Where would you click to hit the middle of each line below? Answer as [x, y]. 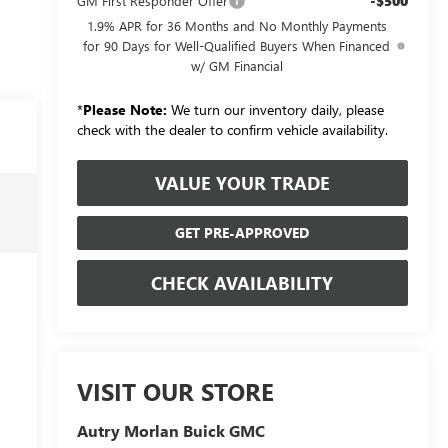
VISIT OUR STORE [175, 391]
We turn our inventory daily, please [275, 109]
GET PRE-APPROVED [242, 232]
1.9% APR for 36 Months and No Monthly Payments [236, 25]
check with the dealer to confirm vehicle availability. [232, 129]
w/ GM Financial [236, 65]
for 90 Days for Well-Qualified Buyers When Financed [237, 45]
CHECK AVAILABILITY [242, 282]
